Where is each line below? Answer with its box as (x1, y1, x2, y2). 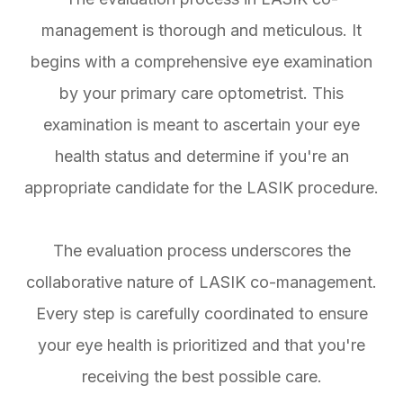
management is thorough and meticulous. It (41, 21, 362, 40)
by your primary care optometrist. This (59, 84, 344, 103)
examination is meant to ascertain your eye (43, 115, 360, 135)
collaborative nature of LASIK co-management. (26, 273, 377, 292)
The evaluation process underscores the (52, 241, 351, 261)
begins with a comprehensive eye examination (31, 52, 372, 72)
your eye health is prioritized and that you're (38, 336, 365, 355)
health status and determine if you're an (54, 147, 349, 166)
